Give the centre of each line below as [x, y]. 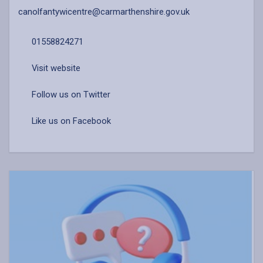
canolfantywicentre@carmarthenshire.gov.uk [104, 12]
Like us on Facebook [70, 121]
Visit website [55, 68]
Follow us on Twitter [70, 95]
